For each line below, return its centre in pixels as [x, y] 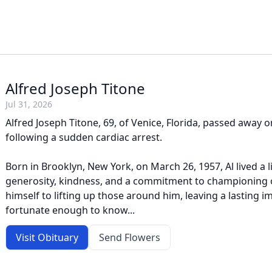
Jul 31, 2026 [29, 104]
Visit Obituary [47, 237]
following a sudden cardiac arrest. [84, 137]
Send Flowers [130, 237]
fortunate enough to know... [70, 210]
